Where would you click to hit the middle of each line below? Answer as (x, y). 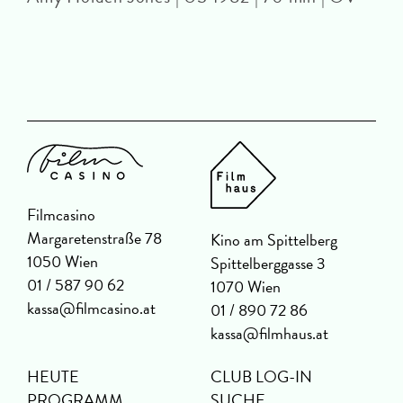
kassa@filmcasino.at (91, 309)
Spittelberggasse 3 (268, 264)
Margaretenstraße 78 (94, 238)
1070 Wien (246, 287)
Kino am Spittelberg (274, 240)
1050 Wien (63, 262)
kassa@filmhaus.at (269, 334)
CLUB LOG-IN (261, 377)
